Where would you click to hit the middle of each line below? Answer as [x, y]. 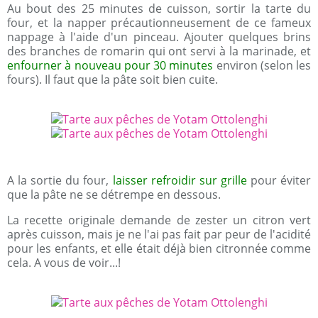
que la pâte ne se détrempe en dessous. [114, 194]
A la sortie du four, [58, 180]
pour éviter [279, 180]
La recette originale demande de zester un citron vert [159, 220]
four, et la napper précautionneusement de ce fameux [159, 23]
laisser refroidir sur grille [178, 180]
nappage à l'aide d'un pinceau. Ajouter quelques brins [159, 37]
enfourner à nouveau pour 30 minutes [112, 65]
